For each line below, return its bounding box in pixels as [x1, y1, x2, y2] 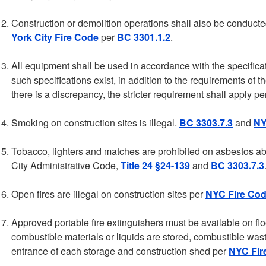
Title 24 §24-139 [121, 159, 190, 172]
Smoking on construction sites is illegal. [11, 116, 179, 129]
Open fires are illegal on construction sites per [11, 187, 205, 201]
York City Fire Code [11, 30, 99, 44]
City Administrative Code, [11, 159, 121, 172]
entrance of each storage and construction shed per [11, 244, 229, 258]
